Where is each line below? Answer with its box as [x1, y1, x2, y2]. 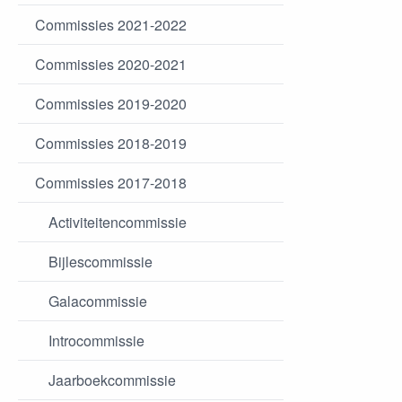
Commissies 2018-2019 [35, 133, 187, 154]
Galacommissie [48, 291, 147, 312]
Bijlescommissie [48, 251, 153, 273]
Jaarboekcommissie [48, 370, 176, 391]
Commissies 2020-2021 [35, 54, 187, 75]
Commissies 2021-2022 [35, 14, 187, 36]
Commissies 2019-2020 [35, 93, 187, 115]
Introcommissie [48, 330, 144, 352]
